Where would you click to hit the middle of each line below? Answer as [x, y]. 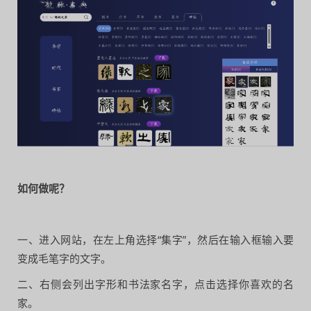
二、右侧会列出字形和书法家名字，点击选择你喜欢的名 [155, 284]
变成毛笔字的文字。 [64, 258]
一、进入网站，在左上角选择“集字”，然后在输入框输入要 [155, 239]
